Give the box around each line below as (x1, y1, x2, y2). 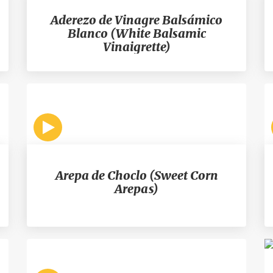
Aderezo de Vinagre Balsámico (51, 12, 222, 27)
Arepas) (115, 181, 158, 196)
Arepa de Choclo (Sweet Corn (55, 168, 218, 183)
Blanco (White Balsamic (67, 26, 206, 41)
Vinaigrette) (102, 39, 171, 54)
